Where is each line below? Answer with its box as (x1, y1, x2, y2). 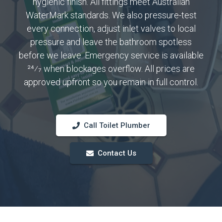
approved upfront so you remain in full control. (24, 77, 198, 87)
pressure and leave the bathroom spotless (30, 37, 192, 47)
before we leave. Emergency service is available (18, 50, 204, 60)
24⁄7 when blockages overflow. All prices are (27, 63, 195, 74)
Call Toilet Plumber (83, 121, 150, 130)
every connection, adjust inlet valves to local (26, 23, 196, 34)
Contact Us (97, 149, 136, 158)
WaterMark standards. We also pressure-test (25, 10, 197, 20)
